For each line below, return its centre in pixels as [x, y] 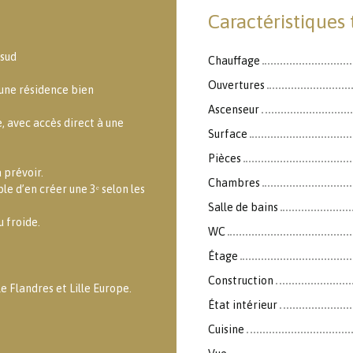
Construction [241, 280]
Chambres [234, 182]
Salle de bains [243, 207]
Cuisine [226, 329]
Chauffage [234, 60]
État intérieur [243, 305]
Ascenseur [234, 109]
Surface [228, 134]
